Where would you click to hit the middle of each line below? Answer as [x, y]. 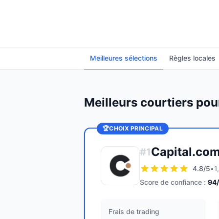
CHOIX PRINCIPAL [136, 128]
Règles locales [192, 58]
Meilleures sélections [124, 58]
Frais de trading [134, 211]
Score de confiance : [173, 182]
